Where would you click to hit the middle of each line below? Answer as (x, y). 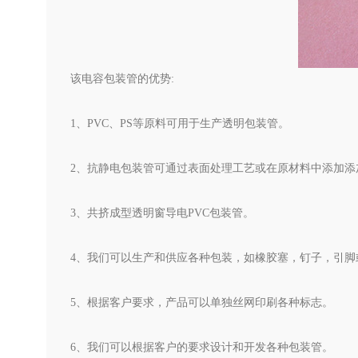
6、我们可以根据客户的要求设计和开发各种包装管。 (202, 347)
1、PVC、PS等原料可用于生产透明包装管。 (180, 123)
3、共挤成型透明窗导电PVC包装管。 (162, 213)
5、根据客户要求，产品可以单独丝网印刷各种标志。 (202, 302)
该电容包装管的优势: (122, 79)
